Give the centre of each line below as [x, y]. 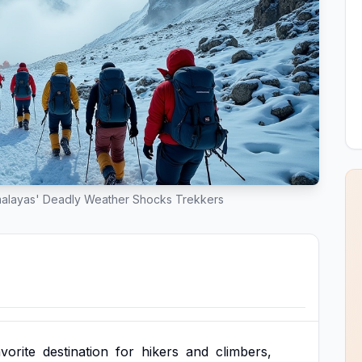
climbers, [244, 351]
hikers [160, 351]
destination [76, 351]
